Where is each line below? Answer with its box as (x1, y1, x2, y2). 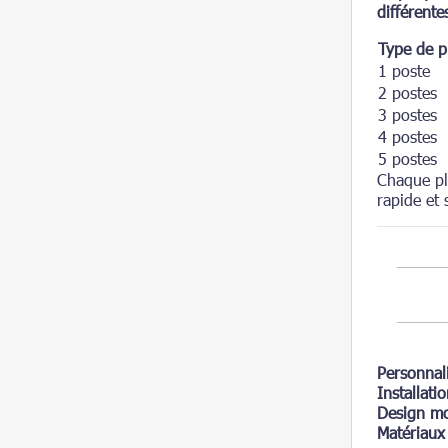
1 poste (378, 61, 430, 81)
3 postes (378, 105, 437, 125)
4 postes (378, 127, 437, 147)
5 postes (378, 149, 437, 169)
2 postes (378, 83, 437, 103)
